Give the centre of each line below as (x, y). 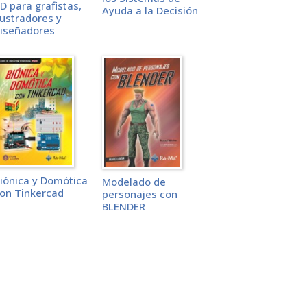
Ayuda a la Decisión (150, 11)
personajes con (139, 194)
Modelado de (134, 181)
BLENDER (123, 206)
